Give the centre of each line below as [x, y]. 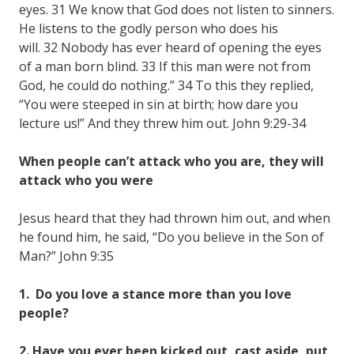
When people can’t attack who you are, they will [171, 161]
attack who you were [86, 180]
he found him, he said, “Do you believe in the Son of [171, 237]
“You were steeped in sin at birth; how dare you [158, 104]
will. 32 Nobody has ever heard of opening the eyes [170, 47]
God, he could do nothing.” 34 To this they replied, [166, 85]
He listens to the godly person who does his [149, 28]
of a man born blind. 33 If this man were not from [165, 66]
